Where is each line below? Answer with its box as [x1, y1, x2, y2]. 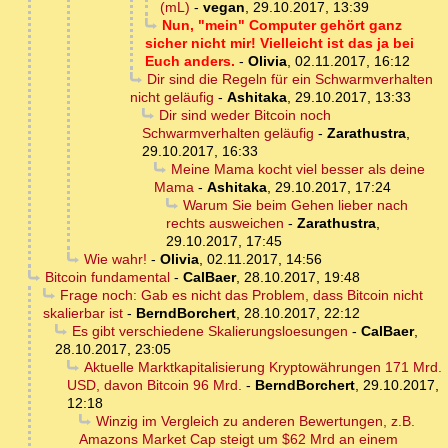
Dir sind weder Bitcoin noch [158, 107, 331, 124]
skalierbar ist [43, 305, 123, 322]
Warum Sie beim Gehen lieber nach [182, 197, 408, 214]
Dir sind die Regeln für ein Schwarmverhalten [146, 71, 433, 88]
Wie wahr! [83, 251, 147, 268]
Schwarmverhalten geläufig [142, 125, 314, 142]
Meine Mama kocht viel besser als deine [170, 161, 425, 178]
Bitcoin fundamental [44, 269, 170, 286]
